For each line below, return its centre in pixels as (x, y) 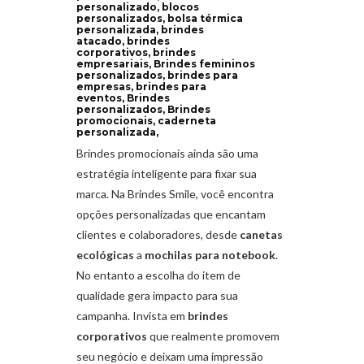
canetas (261, 234)
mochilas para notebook (210, 254)
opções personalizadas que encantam (171, 214)
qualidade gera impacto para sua (157, 295)
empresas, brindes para (141, 86)
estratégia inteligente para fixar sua (167, 173)
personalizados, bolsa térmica (160, 18)
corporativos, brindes (136, 52)
